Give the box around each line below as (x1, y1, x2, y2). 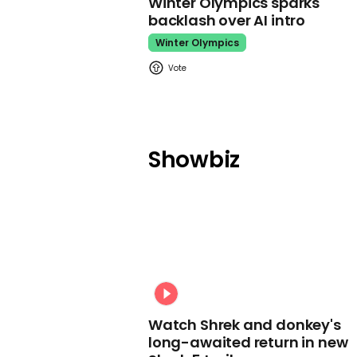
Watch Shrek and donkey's (148, 315, 341, 335)
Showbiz (148, 143, 241, 175)
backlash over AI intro (148, 10, 306, 31)
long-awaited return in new (148, 332, 348, 353)
